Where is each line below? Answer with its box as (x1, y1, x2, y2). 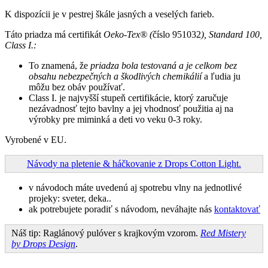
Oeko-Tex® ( (103, 29, 153, 40)
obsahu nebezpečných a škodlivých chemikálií (29, 71, 202, 82)
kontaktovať (214, 204, 260, 215)
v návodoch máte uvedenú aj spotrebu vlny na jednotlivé (29, 182, 242, 193)
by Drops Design (11, 239, 75, 249)
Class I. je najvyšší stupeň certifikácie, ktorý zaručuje (29, 93, 228, 103)
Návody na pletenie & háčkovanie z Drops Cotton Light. (27, 159, 241, 169)
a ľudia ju (202, 71, 240, 82)
